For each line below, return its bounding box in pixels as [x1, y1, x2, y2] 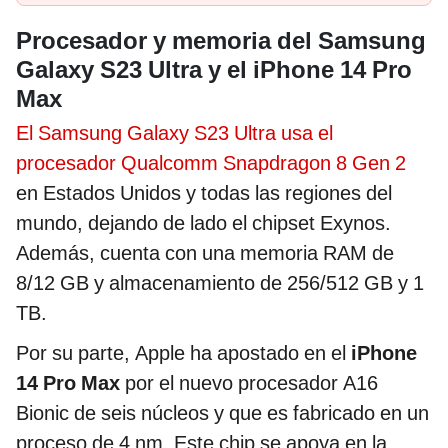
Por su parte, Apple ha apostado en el [16, 340, 351, 365]
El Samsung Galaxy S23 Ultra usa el [16, 120, 333, 145]
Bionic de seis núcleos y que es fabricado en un [16, 400, 429, 425]
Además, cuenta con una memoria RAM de [16, 240, 394, 265]
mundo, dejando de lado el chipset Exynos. [16, 210, 391, 235]
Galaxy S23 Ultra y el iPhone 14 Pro [16, 55, 412, 84]
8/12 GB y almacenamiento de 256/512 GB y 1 [16, 270, 424, 295]
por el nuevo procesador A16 [125, 370, 378, 395]
